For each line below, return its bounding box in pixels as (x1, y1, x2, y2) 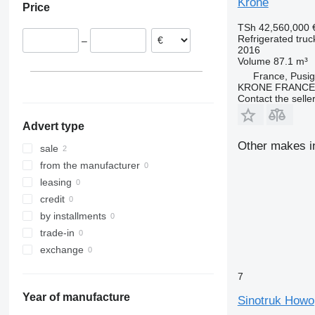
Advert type (22, 120, 84, 133)
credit (39, 193, 65, 205)
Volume (237, 55, 271, 67)
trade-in (39, 227, 75, 239)
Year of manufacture (22, 291, 130, 304)
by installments (39, 210, 106, 222)
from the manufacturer (39, 160, 140, 172)
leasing (39, 176, 72, 188)
